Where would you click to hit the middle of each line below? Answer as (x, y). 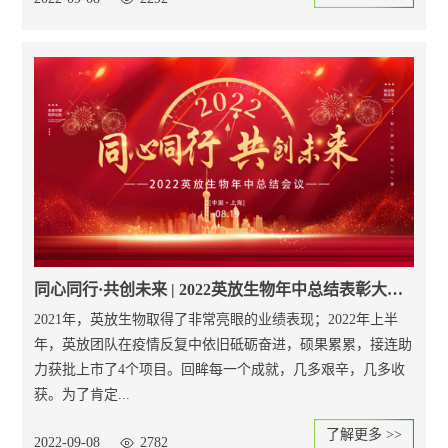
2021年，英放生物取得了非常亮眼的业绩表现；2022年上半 (216, 320)
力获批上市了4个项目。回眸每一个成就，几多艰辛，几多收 (220, 370)
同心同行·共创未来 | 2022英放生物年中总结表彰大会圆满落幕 (395, 290)
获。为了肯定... (82, 395)
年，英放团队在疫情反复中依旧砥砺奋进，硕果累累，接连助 (223, 345)
